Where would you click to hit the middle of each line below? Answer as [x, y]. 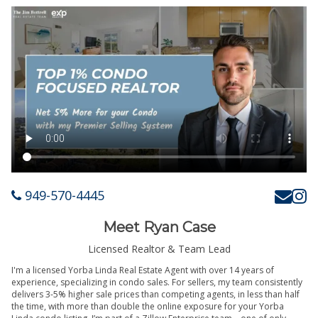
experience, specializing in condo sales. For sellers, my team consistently [157, 282]
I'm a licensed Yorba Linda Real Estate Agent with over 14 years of [143, 270]
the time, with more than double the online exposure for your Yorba [148, 306]
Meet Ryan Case [159, 227]
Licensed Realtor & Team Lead [159, 248]
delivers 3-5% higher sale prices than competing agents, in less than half [155, 294]
